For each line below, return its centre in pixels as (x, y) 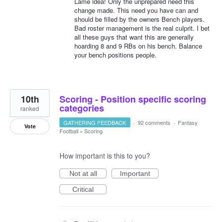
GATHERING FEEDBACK (95, 122)
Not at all (83, 173)
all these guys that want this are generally (134, 37)
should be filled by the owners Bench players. (139, 19)
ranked (30, 108)
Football (69, 131)
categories (82, 108)
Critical (83, 189)
